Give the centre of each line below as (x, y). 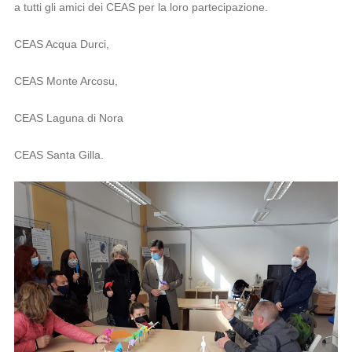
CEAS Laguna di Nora (68, 118)
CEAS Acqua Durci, (61, 44)
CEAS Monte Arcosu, (66, 81)
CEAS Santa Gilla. (59, 155)
